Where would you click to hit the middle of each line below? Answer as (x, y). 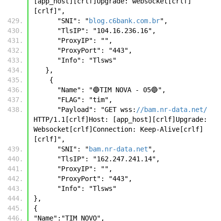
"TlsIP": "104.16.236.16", (107, 30)
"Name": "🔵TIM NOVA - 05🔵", (111, 90)
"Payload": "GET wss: (97, 109)
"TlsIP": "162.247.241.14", (109, 159)
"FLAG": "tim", (85, 99)
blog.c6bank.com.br (124, 20)
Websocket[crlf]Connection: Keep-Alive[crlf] (118, 129)
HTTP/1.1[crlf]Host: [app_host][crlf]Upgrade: (120, 119)
